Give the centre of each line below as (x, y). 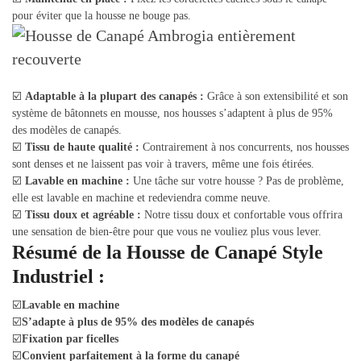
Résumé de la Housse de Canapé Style (168, 253)
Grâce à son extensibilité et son (276, 97)
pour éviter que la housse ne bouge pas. (102, 16)
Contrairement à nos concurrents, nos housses (244, 147)
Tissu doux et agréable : (83, 215)
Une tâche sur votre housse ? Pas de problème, (237, 181)
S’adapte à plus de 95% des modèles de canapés (138, 322)
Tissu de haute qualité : (82, 147)
